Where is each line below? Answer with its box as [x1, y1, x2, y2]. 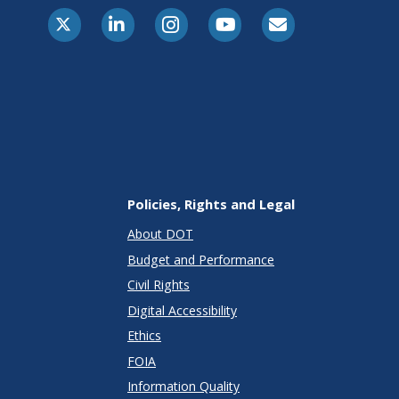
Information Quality [127, 378, 240, 395]
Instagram [187, 8, 250, 27]
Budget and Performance [127, 250, 274, 268]
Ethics [127, 327, 161, 345]
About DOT [127, 225, 193, 243]
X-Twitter [80, 8, 140, 27]
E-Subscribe [294, 8, 367, 27]
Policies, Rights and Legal [127, 194, 295, 213]
